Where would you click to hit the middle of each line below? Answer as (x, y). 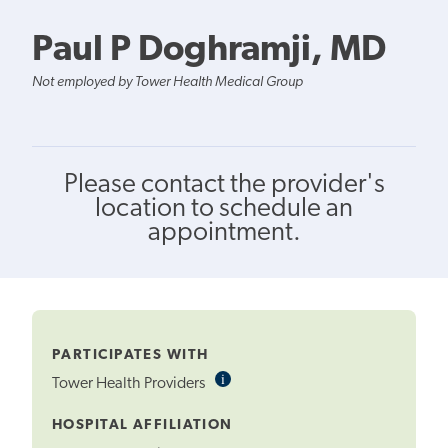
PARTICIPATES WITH (130, 355)
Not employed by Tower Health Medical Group (167, 82)
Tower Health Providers (130, 384)
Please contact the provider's (224, 185)
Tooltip (245, 395)
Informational (263, 379)
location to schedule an (224, 209)
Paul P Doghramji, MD (209, 50)
